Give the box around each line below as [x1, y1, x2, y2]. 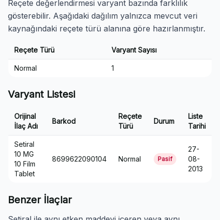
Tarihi [188, 122, 206, 130]
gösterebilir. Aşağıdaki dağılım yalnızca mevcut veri [8, 11, 197, 21]
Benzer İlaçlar [8, 194, 72, 206]
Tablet [14, 169, 35, 178]
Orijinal [14, 112, 36, 120]
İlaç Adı [14, 122, 38, 130]
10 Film [14, 160, 35, 168]
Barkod [52, 117, 76, 125]
